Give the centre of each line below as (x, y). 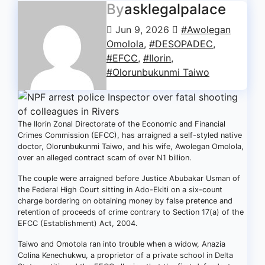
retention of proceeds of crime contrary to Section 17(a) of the (131, 212)
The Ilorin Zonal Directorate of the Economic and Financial (122, 124)
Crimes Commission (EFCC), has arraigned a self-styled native (130, 135)
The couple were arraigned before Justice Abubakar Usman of (129, 178)
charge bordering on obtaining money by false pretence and (125, 201)
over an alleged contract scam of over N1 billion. (105, 158)
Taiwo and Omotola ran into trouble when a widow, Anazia (122, 244)
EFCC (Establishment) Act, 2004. (78, 223)
